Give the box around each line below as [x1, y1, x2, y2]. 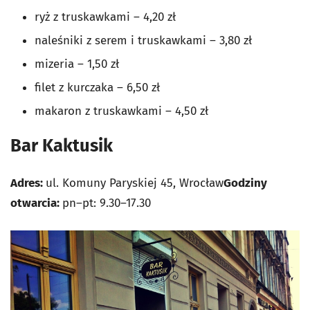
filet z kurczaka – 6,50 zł [35, 80, 160, 95]
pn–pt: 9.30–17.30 [62, 195, 151, 210]
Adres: [10, 175, 46, 190]
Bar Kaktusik [10, 134, 117, 156]
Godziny [224, 175, 267, 190]
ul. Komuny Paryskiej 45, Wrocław [46, 175, 224, 190]
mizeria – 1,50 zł [35, 56, 119, 71]
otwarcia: [10, 195, 62, 210]
